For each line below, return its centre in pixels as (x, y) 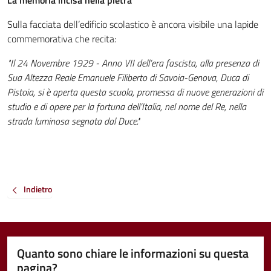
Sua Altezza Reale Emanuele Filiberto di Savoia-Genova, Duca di (128, 77)
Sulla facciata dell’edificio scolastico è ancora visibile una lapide (133, 24)
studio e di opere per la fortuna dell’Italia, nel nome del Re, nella (127, 106)
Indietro (38, 189)
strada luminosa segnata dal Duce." (73, 121)
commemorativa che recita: (62, 39)
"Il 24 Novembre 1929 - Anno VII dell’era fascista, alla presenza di (133, 63)
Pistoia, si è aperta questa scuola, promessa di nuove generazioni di (135, 92)
